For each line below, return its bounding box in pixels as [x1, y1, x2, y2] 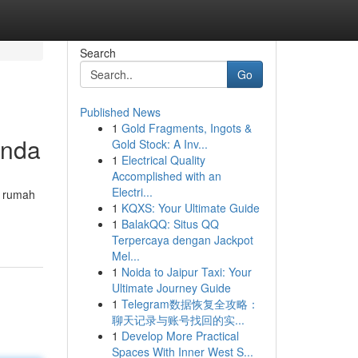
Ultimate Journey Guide [111, 280, 231, 296]
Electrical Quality [121, 152, 205, 168]
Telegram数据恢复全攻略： [121, 296, 259, 312]
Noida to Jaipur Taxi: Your [121, 264, 252, 280]
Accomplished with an [111, 168, 221, 184]
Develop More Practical [121, 328, 239, 344]
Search [79, 45, 116, 61]
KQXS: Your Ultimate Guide [121, 200, 260, 216]
